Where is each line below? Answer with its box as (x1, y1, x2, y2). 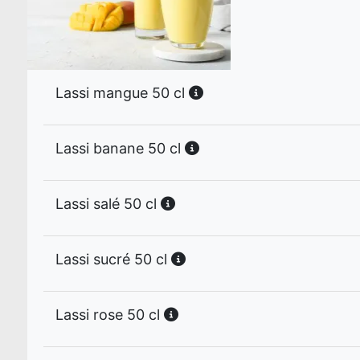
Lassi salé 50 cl (55, 195, 161, 212)
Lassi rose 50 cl (55, 306, 164, 323)
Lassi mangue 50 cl (55, 84, 189, 101)
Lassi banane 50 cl (55, 140, 185, 157)
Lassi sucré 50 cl (55, 251, 171, 268)
